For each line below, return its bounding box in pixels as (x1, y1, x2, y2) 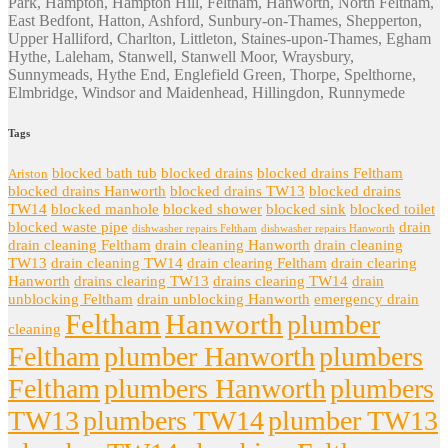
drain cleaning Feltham (8, 237, 151, 254)
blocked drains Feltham (257, 165, 403, 182)
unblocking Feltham (8, 291, 133, 308)
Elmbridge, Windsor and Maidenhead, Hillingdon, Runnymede (8, 84, 405, 102)
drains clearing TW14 (213, 273, 348, 290)
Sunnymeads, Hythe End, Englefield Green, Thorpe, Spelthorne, (8, 66, 416, 84)
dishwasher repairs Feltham (132, 223, 257, 235)
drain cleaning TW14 (51, 255, 183, 272)
